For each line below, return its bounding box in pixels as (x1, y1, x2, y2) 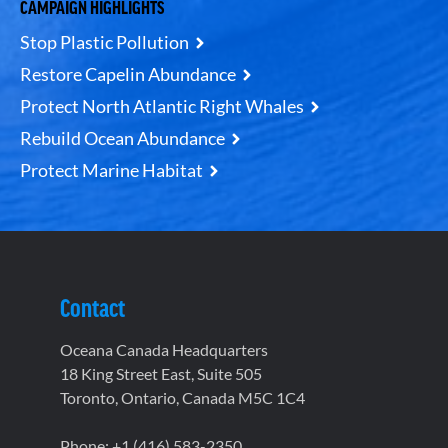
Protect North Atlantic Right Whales (20, 94, 304, 117)
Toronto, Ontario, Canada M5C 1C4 (60, 387, 305, 407)
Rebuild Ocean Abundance (20, 126, 225, 149)
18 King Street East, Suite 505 (60, 363, 262, 383)
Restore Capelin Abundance (20, 62, 236, 85)
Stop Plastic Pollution (20, 30, 189, 53)
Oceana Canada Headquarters (60, 339, 268, 359)
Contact (60, 292, 125, 320)
